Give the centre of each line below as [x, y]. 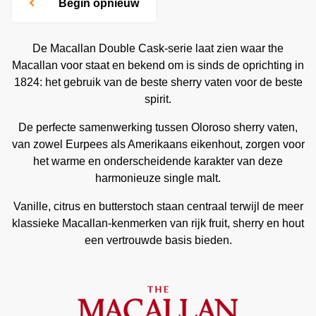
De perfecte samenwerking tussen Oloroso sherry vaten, [158, 127]
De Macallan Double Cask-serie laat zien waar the [158, 48]
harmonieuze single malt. [158, 178]
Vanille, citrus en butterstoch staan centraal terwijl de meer [158, 206]
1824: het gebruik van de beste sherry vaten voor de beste [158, 82]
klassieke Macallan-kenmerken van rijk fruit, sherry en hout [158, 223]
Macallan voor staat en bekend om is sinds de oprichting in [158, 65]
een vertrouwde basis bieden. [158, 240]
